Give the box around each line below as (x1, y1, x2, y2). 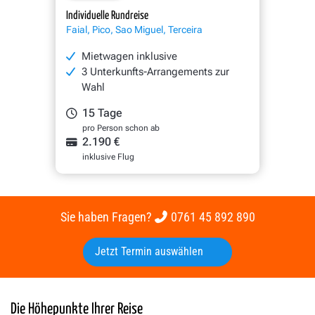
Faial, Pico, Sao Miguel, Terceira (66, 24, 202, 36)
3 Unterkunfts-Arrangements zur (82, 65, 230, 79)
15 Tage (82, 107, 123, 120)
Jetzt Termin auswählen (95, 245, 207, 259)
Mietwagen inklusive (82, 50, 178, 63)
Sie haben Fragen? (60, 210, 155, 225)
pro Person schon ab (82, 123, 160, 134)
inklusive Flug (82, 152, 135, 162)
